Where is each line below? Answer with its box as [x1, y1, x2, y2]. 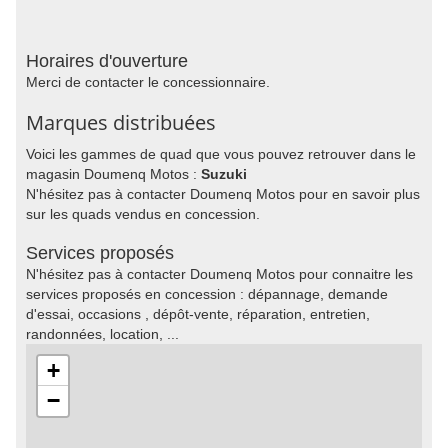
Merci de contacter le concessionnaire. [26, 74, 270, 90]
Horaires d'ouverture [26, 51, 188, 71]
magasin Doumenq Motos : [26, 166, 201, 182]
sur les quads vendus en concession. [26, 206, 260, 222]
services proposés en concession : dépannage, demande [26, 286, 388, 302]
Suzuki [201, 166, 247, 182]
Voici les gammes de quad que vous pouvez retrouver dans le [26, 146, 416, 162]
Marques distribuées [26, 109, 216, 136]
